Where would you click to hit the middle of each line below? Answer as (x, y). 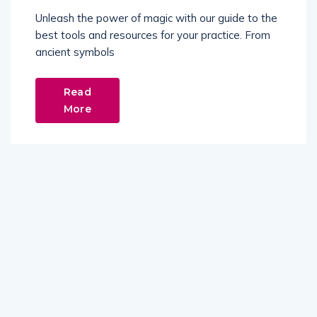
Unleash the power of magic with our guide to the (156, 18)
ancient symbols (75, 52)
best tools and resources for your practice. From (153, 35)
